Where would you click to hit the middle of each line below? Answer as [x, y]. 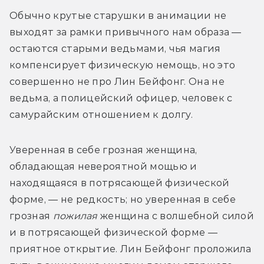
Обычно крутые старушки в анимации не [118, 16]
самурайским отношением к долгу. [101, 115]
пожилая [75, 216]
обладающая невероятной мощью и [103, 167]
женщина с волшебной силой [176, 216]
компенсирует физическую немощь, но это [123, 65]
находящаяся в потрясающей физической [120, 183]
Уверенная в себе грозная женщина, [103, 150]
